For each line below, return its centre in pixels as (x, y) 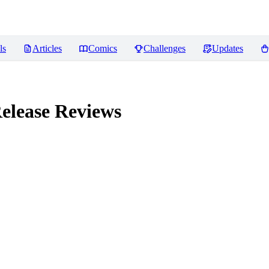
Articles (47, 48)
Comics (103, 48)
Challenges (165, 48)
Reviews (86, 111)
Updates (228, 48)
